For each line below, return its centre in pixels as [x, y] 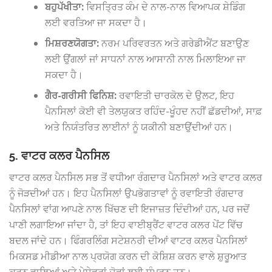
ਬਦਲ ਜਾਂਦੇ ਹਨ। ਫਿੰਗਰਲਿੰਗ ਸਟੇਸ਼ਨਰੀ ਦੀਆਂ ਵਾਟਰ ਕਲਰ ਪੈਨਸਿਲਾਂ [128, 240]
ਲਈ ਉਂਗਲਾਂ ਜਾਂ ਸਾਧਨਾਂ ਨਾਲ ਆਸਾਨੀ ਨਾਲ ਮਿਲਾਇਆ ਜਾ [146, 59]
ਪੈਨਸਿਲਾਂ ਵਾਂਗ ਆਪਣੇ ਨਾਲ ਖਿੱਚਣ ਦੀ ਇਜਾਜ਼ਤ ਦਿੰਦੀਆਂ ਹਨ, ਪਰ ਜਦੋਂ [129, 209]
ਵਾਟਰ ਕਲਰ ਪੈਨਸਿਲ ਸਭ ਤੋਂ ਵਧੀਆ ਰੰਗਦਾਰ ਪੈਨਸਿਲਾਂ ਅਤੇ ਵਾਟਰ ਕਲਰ [136, 177]
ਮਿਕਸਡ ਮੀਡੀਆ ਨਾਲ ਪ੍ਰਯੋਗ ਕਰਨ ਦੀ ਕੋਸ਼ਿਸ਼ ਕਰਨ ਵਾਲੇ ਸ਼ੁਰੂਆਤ [128, 256]
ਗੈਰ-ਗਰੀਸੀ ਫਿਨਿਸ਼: [81, 96]
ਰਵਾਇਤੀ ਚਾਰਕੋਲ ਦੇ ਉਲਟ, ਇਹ [176, 96]
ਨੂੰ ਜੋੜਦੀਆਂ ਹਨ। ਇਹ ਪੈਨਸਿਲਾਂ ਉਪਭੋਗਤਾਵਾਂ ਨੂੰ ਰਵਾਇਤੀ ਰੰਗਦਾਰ [126, 193]
